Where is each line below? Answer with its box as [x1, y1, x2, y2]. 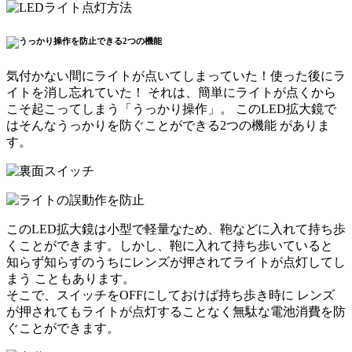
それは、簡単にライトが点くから [145, 86, 336, 100]
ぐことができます [6, 321, 107, 335]
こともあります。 [31, 272, 135, 286]
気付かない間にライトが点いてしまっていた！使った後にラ [6, 69, 346, 83]
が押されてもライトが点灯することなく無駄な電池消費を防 [6, 305, 346, 319]
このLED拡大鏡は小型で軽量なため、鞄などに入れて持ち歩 [6, 222, 346, 236]
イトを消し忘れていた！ [6, 86, 145, 100]
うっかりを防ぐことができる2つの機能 [57, 119, 277, 133]
